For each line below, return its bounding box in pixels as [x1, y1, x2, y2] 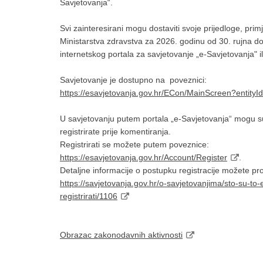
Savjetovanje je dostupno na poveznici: [60, 75, 207, 85]
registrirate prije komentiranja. [60, 127, 171, 136]
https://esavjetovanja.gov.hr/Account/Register [60, 153, 227, 162]
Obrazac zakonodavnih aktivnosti [60, 230, 183, 240]
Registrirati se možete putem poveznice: [60, 140, 209, 149]
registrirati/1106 [60, 191, 117, 201]
